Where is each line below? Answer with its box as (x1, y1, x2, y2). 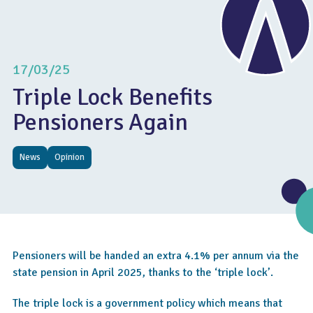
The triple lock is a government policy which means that (13, 296, 282, 310)
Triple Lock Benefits (13, 82, 212, 112)
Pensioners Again (13, 108, 188, 137)
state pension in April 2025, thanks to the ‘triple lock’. (13, 265, 273, 279)
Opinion (54, 152, 85, 163)
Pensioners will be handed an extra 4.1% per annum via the (13, 249, 299, 263)
